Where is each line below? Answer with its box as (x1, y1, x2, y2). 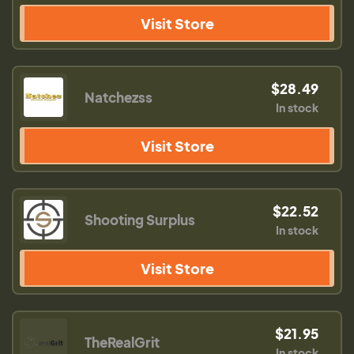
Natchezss (85, 88, 153, 106)
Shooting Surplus (85, 211, 195, 228)
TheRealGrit (85, 333, 160, 351)
